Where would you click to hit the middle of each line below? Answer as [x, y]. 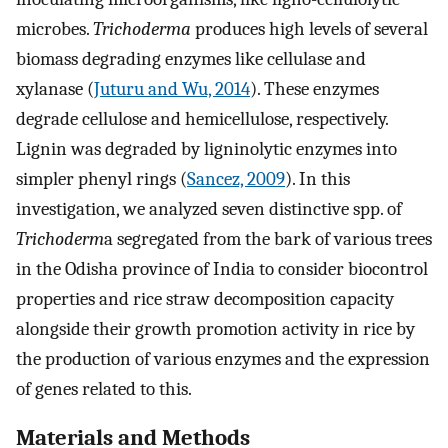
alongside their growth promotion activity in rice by [215, 328]
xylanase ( [55, 88]
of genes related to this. [104, 388]
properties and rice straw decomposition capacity [205, 298]
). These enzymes [314, 88]
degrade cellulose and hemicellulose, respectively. [202, 118]
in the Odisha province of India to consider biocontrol [222, 268]
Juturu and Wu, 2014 [172, 88]
